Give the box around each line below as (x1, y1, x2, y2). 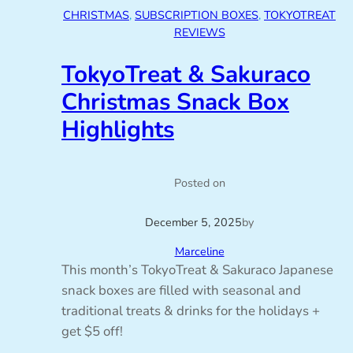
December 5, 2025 (145, 214, 242, 231)
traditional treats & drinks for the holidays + (61, 301, 320, 320)
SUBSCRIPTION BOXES (135, 7, 258, 24)
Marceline (174, 243, 225, 259)
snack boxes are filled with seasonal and (61, 281, 301, 299)
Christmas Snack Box (61, 85, 289, 117)
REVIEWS (173, 24, 225, 41)
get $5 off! (61, 321, 123, 340)
